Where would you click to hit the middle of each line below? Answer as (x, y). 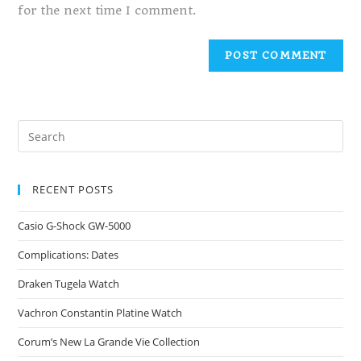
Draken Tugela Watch (69, 284)
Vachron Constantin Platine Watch (100, 313)
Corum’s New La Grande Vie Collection (109, 342)
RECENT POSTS (73, 189)
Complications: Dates (68, 255)
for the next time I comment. (108, 10)
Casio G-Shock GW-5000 (75, 226)
